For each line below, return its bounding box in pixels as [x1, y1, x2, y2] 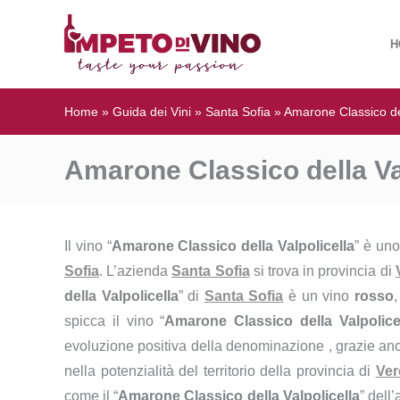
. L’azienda [99, 263, 172, 279]
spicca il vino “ [64, 313, 165, 329]
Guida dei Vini [112, 104, 191, 119]
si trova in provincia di [249, 263, 396, 279]
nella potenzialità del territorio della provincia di [64, 363, 376, 379]
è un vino [283, 288, 354, 304]
